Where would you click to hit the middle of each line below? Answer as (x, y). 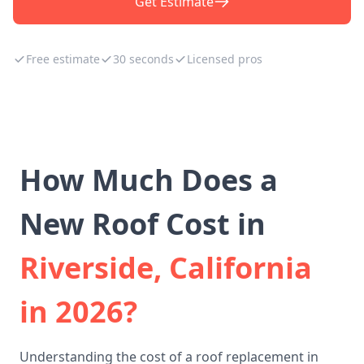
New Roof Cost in (143, 224)
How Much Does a (149, 180)
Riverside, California (166, 268)
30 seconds (143, 59)
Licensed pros (225, 59)
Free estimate (63, 59)
